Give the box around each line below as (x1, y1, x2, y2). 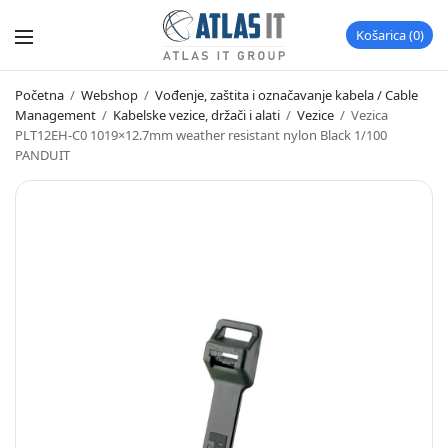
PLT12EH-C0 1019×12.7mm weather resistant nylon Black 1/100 (15, 126, 387, 144)
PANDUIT (15, 146, 70, 164)
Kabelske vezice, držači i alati (113, 106, 280, 124)
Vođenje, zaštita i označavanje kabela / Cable (155, 86, 418, 104)
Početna (15, 86, 64, 104)
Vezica (348, 106, 388, 124)
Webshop (81, 86, 138, 104)
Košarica (356, 26, 406, 44)
